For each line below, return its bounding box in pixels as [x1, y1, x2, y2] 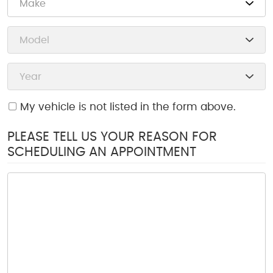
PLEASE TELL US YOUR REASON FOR [7, 130, 217, 143]
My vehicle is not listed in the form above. [19, 102, 236, 113]
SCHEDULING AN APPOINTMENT [7, 146, 196, 158]
